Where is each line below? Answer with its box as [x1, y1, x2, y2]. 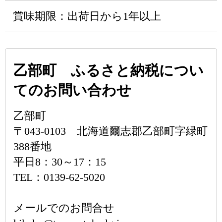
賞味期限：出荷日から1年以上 [13, 10, 161, 22]
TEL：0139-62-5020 [13, 171, 105, 183]
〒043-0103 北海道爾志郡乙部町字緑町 [13, 125, 208, 137]
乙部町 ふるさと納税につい [13, 62, 204, 78]
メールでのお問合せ [13, 202, 114, 214]
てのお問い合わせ [13, 82, 131, 98]
